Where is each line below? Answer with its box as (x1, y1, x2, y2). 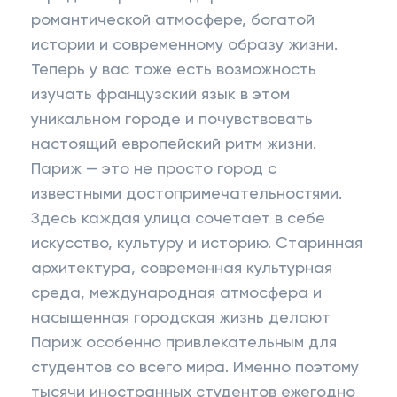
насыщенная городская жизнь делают (31, 310, 331, 326)
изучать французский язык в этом (31, 87, 290, 103)
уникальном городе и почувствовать (31, 112, 313, 128)
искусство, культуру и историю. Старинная (31, 236, 362, 252)
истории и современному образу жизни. (31, 37, 338, 53)
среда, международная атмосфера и (31, 285, 322, 301)
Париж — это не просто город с (31, 161, 276, 177)
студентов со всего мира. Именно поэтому (31, 360, 359, 376)
